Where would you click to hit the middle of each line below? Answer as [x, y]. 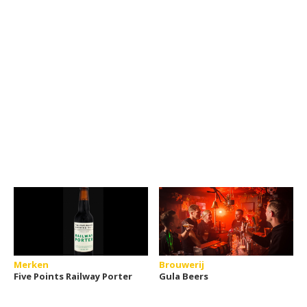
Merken [31, 265]
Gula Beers [184, 276]
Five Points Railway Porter [73, 276]
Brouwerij [182, 265]
